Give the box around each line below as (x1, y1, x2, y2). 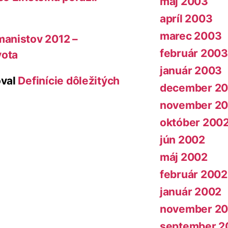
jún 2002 (160, 133, 205, 147)
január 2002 (160, 185, 222, 198)
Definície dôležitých (18, 74, 120, 87)
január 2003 (160, 64, 222, 77)
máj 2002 (160, 151, 208, 164)
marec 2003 (160, 30, 222, 43)
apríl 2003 (160, 12, 213, 25)
